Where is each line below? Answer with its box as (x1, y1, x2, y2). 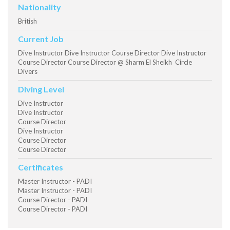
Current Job (18, 34, 64, 44)
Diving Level (18, 84, 64, 94)
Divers (18, 67, 37, 76)
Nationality (18, 2, 61, 12)
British (18, 17, 37, 26)
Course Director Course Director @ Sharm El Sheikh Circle (18, 58, 192, 67)
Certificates (18, 162, 63, 172)
